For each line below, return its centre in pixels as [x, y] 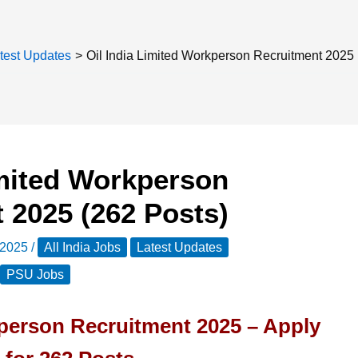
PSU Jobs [35, 274]
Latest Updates [179, 247]
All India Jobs [82, 247]
